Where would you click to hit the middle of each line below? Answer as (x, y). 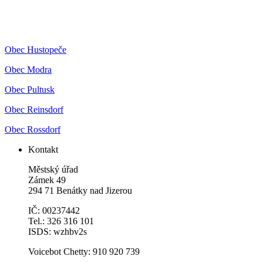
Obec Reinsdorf (34, 110)
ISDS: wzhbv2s (58, 232)
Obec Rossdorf (33, 130)
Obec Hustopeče (36, 50)
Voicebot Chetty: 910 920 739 (84, 252)
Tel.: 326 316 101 (61, 221)
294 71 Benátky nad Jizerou (80, 191)
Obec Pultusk (30, 90)
